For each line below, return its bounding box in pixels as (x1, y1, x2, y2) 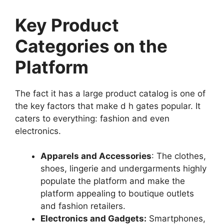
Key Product (15, 14, 119, 35)
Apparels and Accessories (40, 151, 151, 161)
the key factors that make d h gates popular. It (15, 100, 200, 111)
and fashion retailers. (40, 201, 125, 211)
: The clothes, (151, 151, 206, 161)
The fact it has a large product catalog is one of (15, 88, 205, 98)
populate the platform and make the (40, 176, 185, 186)
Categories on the (15, 35, 167, 56)
